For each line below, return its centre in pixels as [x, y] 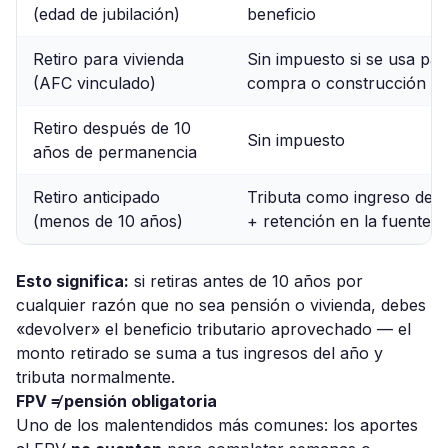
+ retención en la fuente [339, 221]
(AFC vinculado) [94, 83]
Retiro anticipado [96, 197]
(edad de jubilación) [106, 14]
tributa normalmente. [95, 377]
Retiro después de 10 [112, 128]
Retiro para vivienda [108, 59]
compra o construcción [336, 83]
